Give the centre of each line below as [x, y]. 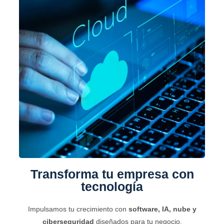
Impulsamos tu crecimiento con [78, 209]
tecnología [112, 187]
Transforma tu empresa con [112, 174]
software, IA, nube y [162, 209]
